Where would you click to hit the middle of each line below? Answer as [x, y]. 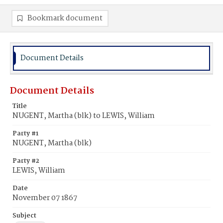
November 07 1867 [45, 198]
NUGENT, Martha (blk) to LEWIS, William [84, 116]
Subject [24, 216]
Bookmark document [65, 18]
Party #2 [26, 161]
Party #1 [25, 134]
